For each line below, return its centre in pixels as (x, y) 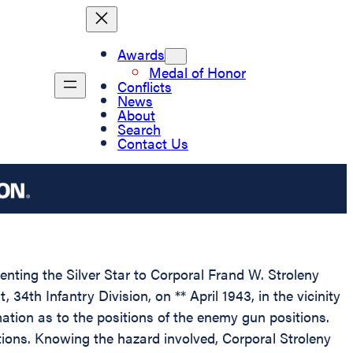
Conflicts (145, 86)
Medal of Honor (197, 72)
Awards (141, 54)
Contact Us (153, 143)
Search (139, 128)
